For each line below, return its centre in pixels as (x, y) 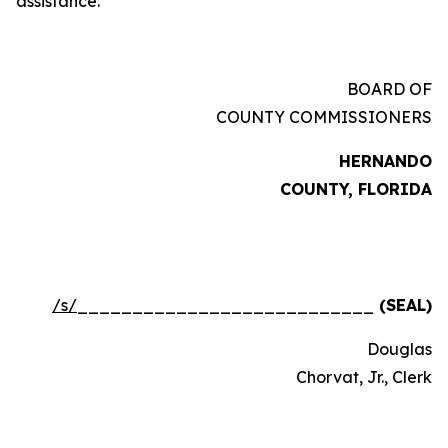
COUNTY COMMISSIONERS (324, 117)
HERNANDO (385, 161)
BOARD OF (245, 89)
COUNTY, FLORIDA (356, 189)
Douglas (255, 349)
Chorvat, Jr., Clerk (364, 377)
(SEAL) (403, 305)
